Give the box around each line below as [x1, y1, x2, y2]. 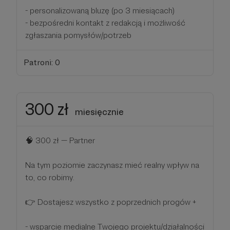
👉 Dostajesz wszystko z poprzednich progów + [25, 197, 196, 207]
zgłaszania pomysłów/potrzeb [25, 30, 131, 40]
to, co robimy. [25, 172, 74, 183]
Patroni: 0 [23, 57, 60, 68]
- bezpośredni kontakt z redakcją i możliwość [25, 17, 185, 28]
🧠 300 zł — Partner [25, 136, 95, 146]
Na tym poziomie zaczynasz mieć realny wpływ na [25, 160, 199, 170]
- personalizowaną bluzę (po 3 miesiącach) [25, 5, 175, 15]
